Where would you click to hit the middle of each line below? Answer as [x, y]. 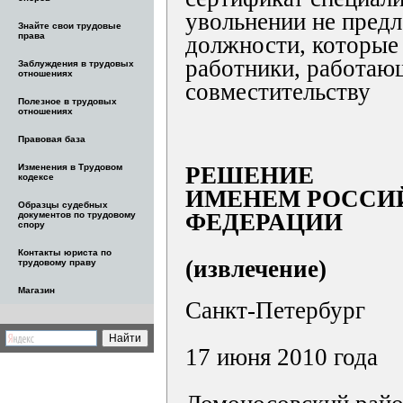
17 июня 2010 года [282, 357]
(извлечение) [256, 269]
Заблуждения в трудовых [76, 63]
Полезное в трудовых [67, 101]
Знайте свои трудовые [70, 26]
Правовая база [52, 139]
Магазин [36, 290]
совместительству [278, 92]
